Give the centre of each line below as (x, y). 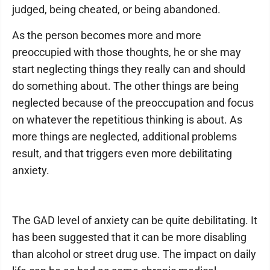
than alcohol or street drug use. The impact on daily (134, 254)
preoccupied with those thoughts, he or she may (127, 52)
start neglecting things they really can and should (129, 69)
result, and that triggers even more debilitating (122, 153)
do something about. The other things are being (125, 86)
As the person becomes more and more (107, 35)
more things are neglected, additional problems (124, 137)
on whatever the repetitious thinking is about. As (127, 120)
